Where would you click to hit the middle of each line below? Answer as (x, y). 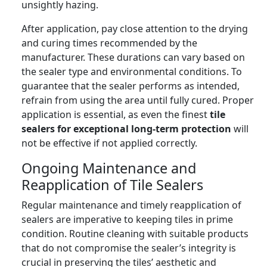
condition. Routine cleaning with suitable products (135, 233)
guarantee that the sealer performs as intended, (131, 86)
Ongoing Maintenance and (109, 168)
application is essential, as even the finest (116, 114)
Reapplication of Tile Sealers (112, 184)
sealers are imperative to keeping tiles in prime (127, 219)
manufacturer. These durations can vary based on (133, 57)
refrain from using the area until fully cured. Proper (138, 100)
